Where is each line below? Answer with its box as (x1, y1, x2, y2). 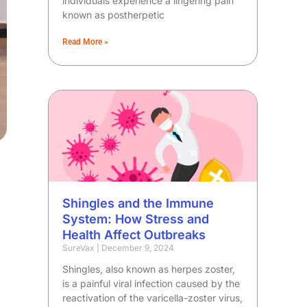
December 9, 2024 (99, 243, 175, 254)
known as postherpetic (62, 8, 165, 21)
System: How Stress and (62, 212, 210, 227)
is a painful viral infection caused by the (62, 278, 241, 290)
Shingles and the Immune (62, 196, 214, 211)
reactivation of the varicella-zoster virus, (62, 292, 243, 304)
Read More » (62, 36, 109, 47)
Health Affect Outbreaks (62, 228, 206, 243)
